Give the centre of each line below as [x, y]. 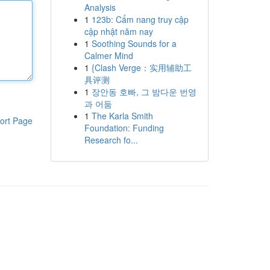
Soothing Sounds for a [134, 43]
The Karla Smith [122, 116]
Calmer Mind [108, 55]
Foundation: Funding [124, 128]
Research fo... [111, 140]
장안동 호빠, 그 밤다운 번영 [144, 92]
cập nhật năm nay [118, 31]
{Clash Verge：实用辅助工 [141, 67]
